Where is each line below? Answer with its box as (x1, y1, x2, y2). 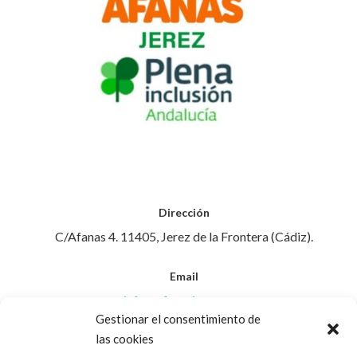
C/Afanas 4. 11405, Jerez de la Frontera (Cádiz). (55, 229, 314, 245)
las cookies (96, 331, 154, 346)
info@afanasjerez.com (123, 292, 245, 308)
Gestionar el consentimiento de (96, 312, 261, 326)
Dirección (159, 206, 210, 220)
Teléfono (160, 333, 209, 347)
